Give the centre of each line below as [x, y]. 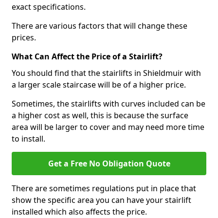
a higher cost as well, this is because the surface [100, 115]
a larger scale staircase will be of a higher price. [99, 84]
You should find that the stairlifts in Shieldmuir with [106, 73]
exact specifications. [49, 7]
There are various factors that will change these [100, 26]
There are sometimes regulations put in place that [104, 188]
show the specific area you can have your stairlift [101, 200]
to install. [28, 138]
